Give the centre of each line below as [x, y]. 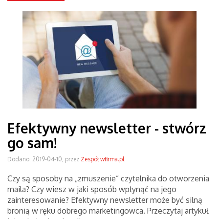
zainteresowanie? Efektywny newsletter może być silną [105, 200]
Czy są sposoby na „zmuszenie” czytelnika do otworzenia [108, 178]
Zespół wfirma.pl [102, 159]
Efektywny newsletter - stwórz [107, 128]
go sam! [32, 143]
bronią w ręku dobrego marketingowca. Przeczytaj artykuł [108, 211]
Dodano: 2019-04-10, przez [44, 159]
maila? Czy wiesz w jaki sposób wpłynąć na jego [92, 189]
